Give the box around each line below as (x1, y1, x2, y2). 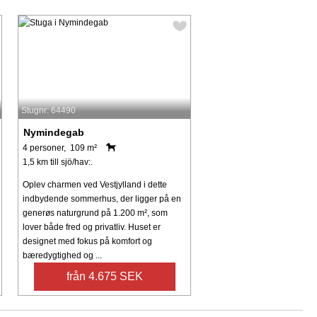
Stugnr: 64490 (21, 105, 76, 115)
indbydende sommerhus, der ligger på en (23, 193, 182, 204)
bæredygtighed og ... (23, 250, 103, 260)
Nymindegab (23, 126, 85, 138)
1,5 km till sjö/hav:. (23, 156, 93, 167)
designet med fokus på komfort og (23, 236, 153, 246)
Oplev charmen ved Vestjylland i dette (23, 179, 168, 190)
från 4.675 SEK (66, 270, 143, 282)
